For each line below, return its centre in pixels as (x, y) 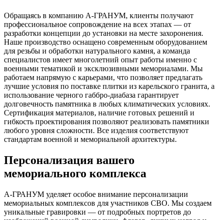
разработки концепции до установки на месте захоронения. (104, 33)
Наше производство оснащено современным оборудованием (106, 42)
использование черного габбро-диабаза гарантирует (91, 95)
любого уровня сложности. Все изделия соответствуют (96, 131)
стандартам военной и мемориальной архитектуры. (90, 139)
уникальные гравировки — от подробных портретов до (97, 212)
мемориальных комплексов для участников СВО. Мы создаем (108, 203)
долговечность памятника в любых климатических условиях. (107, 104)
